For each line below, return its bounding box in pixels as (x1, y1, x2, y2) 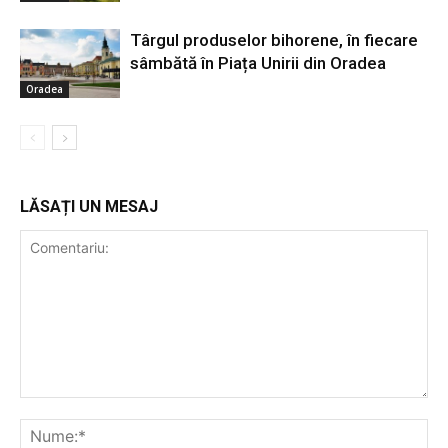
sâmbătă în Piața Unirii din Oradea (130, 53, 386, 74)
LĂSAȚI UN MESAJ (20, 197, 158, 217)
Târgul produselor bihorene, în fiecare (130, 30, 418, 51)
